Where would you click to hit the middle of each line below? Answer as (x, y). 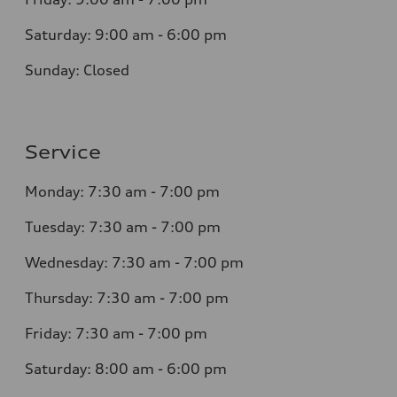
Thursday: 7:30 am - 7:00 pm (127, 297)
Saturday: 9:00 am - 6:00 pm (126, 34)
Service (63, 152)
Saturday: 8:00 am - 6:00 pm (126, 368)
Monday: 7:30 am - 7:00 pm (122, 191)
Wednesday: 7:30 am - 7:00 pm (134, 262)
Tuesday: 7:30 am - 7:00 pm (123, 226)
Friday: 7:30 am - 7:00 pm (116, 333)
